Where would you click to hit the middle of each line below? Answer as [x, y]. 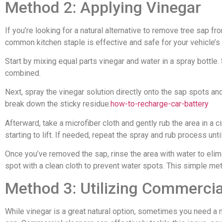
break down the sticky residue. [58, 104]
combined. [23, 73]
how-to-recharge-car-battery [160, 104]
